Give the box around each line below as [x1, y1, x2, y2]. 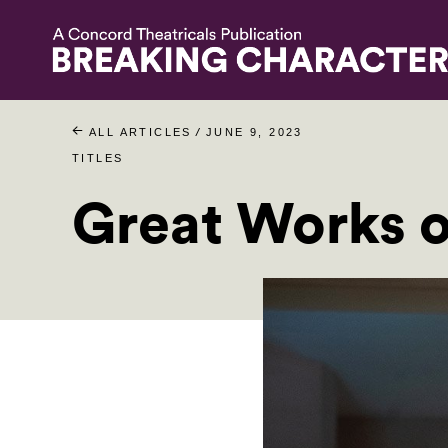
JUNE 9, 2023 [205, 125, 303, 138]
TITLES [72, 152, 124, 165]
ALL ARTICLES [88, 125, 192, 138]
